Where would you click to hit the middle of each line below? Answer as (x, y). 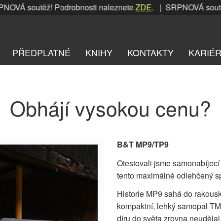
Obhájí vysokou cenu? (110, 108)
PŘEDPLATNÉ (41, 52)
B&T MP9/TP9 (143, 145)
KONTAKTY (150, 52)
